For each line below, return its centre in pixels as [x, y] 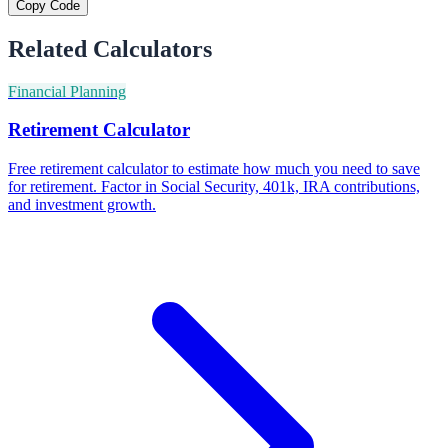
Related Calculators [110, 48]
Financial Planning [67, 91]
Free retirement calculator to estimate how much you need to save [214, 169]
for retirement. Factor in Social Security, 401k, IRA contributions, [214, 187]
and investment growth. [82, 205]
